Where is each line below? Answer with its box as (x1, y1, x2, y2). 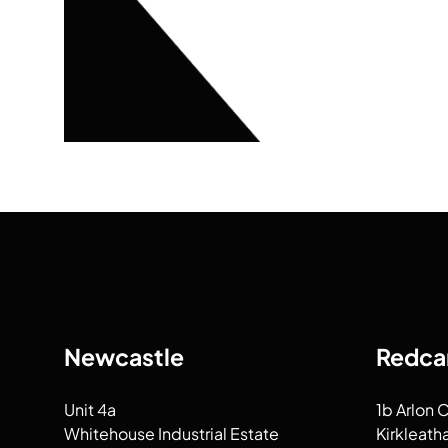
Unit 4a (64, 398, 116, 420)
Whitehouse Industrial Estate (64, 422, 279, 444)
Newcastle (64, 341, 184, 371)
